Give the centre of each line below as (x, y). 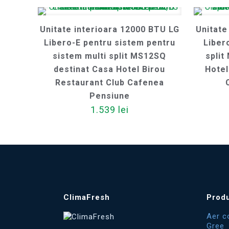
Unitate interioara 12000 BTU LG (109, 29)
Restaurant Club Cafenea (109, 83)
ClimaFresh (87, 197)
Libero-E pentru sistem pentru (109, 43)
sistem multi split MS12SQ (110, 56)
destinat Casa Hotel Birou (110, 69)
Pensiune (109, 96)
